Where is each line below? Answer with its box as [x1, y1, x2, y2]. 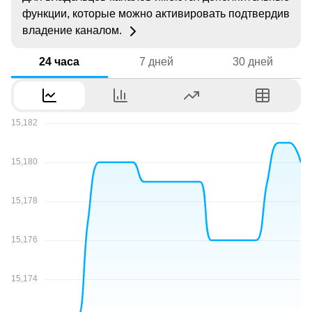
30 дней [232, 55, 273, 68]
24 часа [39, 55, 80, 68]
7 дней [139, 55, 173, 68]
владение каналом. [22, 24, 125, 37]
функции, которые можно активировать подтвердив [22, 8, 290, 20]
